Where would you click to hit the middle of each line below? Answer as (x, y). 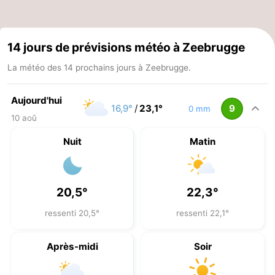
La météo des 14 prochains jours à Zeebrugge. (99, 68)
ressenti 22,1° (203, 213)
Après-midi (72, 247)
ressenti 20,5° (72, 213)
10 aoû (24, 118)
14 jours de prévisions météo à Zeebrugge (126, 48)
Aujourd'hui (37, 101)
